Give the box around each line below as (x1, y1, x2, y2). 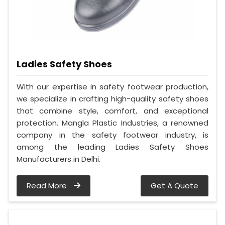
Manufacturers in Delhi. (17, 153, 100, 164)
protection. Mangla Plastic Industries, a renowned (17, 117, 208, 128)
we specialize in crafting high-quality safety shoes (17, 93, 208, 104)
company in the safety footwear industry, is (17, 129, 208, 140)
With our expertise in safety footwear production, (17, 81, 208, 92)
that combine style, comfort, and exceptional (17, 105, 208, 116)
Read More (27, 180, 69, 191)
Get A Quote (151, 180, 198, 191)
